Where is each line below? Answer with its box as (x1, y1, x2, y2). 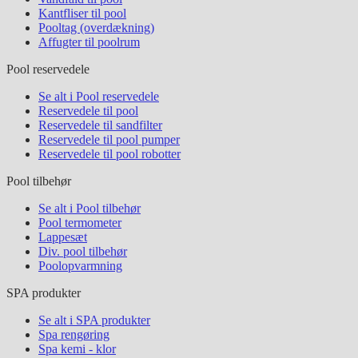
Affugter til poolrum (38, 35, 140, 49)
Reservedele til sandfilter (38, 118, 162, 132)
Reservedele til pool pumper (38, 133, 180, 146)
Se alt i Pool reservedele (38, 89, 159, 103)
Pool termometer (38, 216, 121, 229)
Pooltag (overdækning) (38, 21, 154, 34)
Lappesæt (38, 230, 87, 244)
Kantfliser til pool (38, 6, 126, 20)
